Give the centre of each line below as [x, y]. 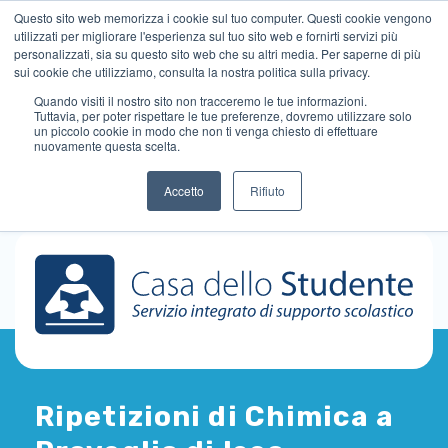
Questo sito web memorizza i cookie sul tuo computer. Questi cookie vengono [223, 17]
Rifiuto [267, 190]
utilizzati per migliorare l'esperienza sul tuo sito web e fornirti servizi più [206, 35]
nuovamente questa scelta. [107, 145]
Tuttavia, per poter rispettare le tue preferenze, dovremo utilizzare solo [223, 115]
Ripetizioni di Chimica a [214, 417]
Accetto [183, 190]
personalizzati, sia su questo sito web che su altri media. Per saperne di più [217, 53]
